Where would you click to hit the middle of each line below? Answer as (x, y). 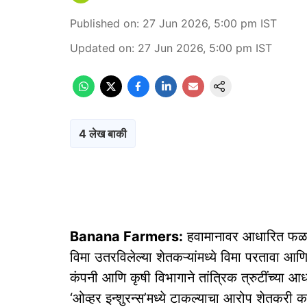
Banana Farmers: (126, 236)
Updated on (101, 48)
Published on (103, 23)
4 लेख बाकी (103, 134)
